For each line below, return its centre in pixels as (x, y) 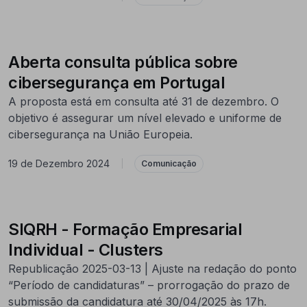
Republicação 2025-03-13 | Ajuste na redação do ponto (152, 268)
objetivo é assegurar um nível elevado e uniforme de (145, 118)
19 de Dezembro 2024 (59, 164)
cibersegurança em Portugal (116, 82)
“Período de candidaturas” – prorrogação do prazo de (149, 285)
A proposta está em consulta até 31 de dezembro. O (144, 101)
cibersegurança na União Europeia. (100, 134)
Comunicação (169, 163)
